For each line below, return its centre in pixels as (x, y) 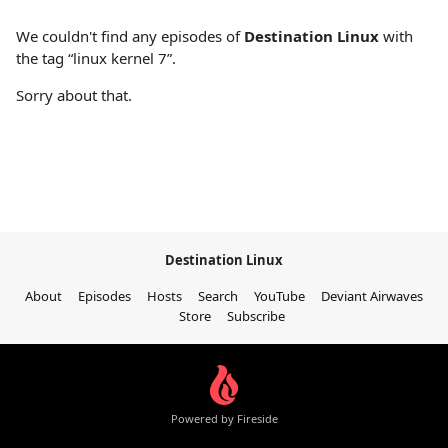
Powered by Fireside (224, 418)
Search (218, 296)
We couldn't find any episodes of (130, 36)
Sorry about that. (74, 95)
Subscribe (256, 316)
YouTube (279, 296)
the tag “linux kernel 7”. (96, 58)
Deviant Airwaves (372, 296)
